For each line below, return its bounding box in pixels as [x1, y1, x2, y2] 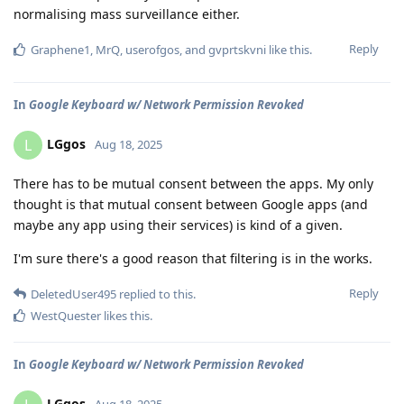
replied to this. [116, 285, 196, 302]
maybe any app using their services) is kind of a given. [14, 216, 343, 234]
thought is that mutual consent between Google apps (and [14, 195, 368, 213]
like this [266, 41, 309, 58]
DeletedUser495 [31, 285, 116, 302]
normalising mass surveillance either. [14, 5, 240, 23]
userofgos [125, 41, 179, 58]
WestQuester [31, 307, 101, 324]
